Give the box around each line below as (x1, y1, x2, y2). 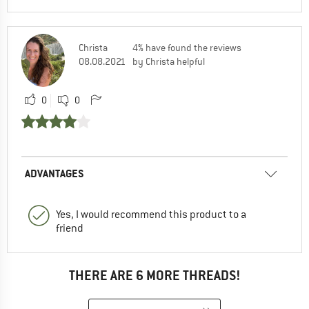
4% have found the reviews (132, 41, 241, 54)
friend (56, 221, 83, 236)
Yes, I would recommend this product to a (56, 208, 246, 222)
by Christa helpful (132, 54, 205, 68)
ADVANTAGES (25, 166, 84, 181)
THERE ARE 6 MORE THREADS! (68, 267, 241, 285)
